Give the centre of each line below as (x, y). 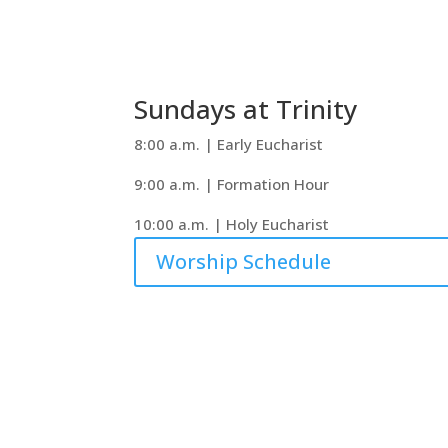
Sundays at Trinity (246, 109)
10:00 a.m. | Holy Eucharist (232, 224)
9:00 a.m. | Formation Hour (232, 184)
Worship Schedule (244, 262)
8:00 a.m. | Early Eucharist (229, 144)
